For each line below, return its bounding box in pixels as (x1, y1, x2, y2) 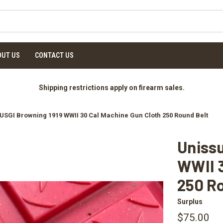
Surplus (177, 197, 203, 206)
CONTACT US (35, 51, 74, 59)
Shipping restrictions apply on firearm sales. (38, 84, 185, 92)
